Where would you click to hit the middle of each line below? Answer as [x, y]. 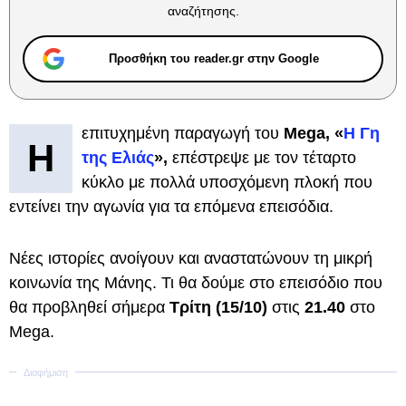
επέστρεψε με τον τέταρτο [262, 158]
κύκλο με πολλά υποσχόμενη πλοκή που [227, 182]
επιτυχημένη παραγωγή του [180, 133]
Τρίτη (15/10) [216, 307]
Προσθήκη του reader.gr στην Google [214, 58]
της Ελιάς [118, 158]
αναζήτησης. [203, 11]
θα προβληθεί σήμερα [87, 307]
